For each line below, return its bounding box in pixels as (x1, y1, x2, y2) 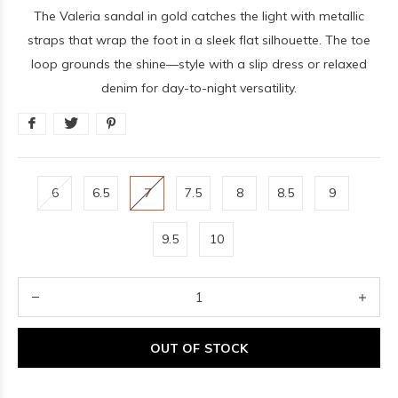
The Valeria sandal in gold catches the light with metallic (34, 8, 364, 24)
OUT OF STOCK (150, 339, 248, 356)
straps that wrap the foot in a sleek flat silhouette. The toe (28, 32, 370, 48)
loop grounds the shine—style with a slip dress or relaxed (31, 56, 367, 72)
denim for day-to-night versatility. (101, 80, 297, 96)
